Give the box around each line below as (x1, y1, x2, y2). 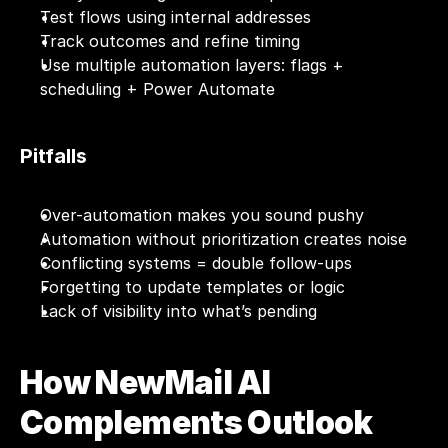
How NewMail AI (20, 363, 271, 402)
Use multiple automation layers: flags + (40, 55, 344, 75)
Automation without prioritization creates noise (40, 229, 407, 249)
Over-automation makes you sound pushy (40, 205, 364, 225)
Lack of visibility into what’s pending (40, 301, 317, 321)
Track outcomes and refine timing (40, 31, 300, 51)
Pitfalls (20, 144, 87, 168)
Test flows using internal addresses (40, 7, 311, 27)
